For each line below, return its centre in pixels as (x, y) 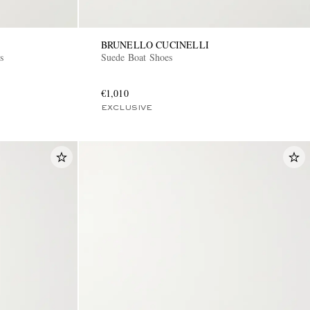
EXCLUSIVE (126, 108)
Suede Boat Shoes (137, 57)
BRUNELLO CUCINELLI (155, 45)
